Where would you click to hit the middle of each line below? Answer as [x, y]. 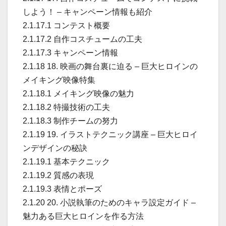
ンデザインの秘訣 [55, 148]
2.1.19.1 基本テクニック [66, 161]
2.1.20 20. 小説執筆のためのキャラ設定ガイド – [109, 202]
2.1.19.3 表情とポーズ [62, 189]
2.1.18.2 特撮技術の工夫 [66, 107]
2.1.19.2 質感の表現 [58, 175]
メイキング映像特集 [59, 80]
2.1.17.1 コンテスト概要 [66, 25]
